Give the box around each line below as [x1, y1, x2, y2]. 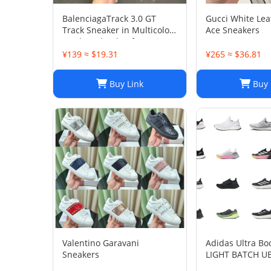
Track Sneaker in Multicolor [62, 24, 173, 36]
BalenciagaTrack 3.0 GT [62, 13, 156, 24]
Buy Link [107, 78, 143, 90]
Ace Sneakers [206, 24, 260, 36]
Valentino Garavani [62, 237, 139, 249]
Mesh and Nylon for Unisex [62, 36, 172, 47]
